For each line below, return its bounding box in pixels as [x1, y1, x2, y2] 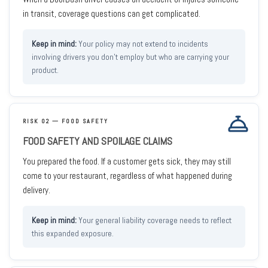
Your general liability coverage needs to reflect [78, 215, 232, 226]
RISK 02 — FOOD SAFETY [23, 117, 108, 125]
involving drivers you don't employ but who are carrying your [32, 51, 229, 62]
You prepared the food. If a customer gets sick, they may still [23, 156, 231, 167]
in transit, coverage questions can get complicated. [23, 8, 200, 19]
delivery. [23, 184, 50, 196]
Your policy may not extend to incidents [78, 38, 208, 49]
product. [32, 65, 59, 75]
